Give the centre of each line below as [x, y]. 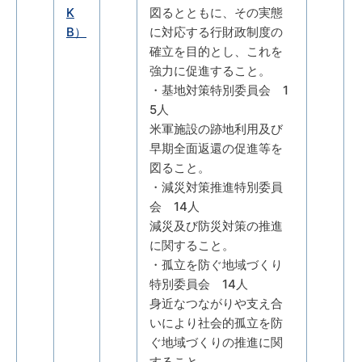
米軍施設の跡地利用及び [216, 128]
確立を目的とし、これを [216, 51]
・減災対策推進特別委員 [216, 187]
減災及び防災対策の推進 [216, 225]
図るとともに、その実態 [216, 12]
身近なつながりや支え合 [216, 303]
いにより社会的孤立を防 [216, 322]
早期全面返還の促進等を [216, 148]
